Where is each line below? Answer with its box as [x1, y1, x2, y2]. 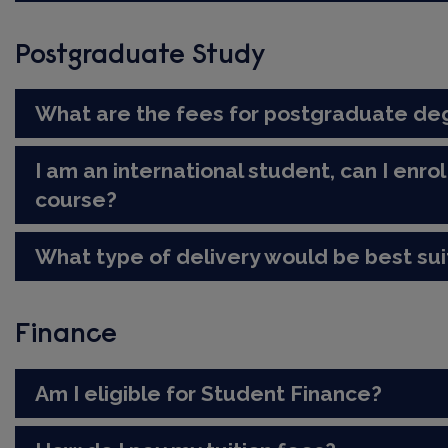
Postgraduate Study [15, 42, 267, 71]
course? [35, 187, 118, 213]
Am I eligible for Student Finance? [35, 380, 383, 406]
